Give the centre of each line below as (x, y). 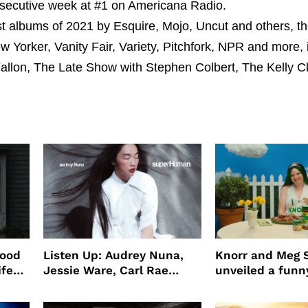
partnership (250, 285)
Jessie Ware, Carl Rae (106, 270)
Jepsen (64, 285)
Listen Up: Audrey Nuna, (113, 255)
